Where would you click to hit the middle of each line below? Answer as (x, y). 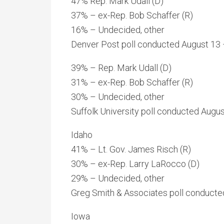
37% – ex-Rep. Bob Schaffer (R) (132, 15)
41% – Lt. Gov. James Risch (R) (131, 149)
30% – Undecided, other (118, 97)
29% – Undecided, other (118, 178)
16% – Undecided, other (118, 30)
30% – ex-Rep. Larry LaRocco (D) (135, 164)
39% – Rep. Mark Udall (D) (121, 68)
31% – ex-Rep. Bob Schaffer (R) (132, 82)
